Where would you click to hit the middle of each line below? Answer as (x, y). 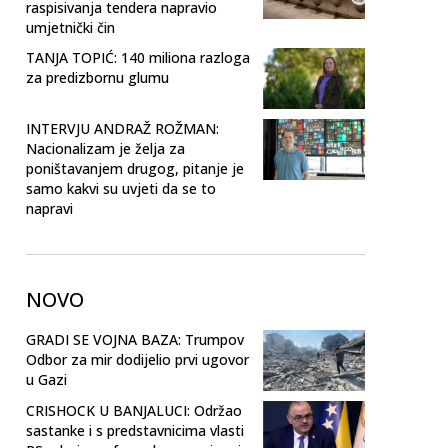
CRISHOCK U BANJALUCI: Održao (134, 410)
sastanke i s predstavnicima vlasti (135, 430)
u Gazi (46, 379)
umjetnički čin (70, 27)
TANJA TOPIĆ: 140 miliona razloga (138, 57)
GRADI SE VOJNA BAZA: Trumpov (135, 339)
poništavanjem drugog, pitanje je (135, 168)
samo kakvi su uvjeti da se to (121, 188)
